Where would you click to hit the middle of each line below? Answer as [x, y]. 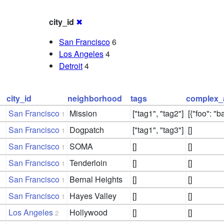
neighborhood [95, 98]
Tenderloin [88, 163]
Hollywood [88, 212]
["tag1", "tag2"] [158, 113]
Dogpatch [87, 130]
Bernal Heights [96, 179]
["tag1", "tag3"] [158, 130]
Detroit [71, 66]
